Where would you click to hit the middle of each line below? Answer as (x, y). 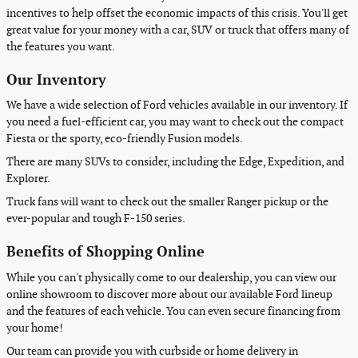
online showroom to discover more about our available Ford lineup (169, 294)
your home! (35, 328)
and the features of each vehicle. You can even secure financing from (173, 311)
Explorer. (28, 179)
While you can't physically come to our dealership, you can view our (171, 277)
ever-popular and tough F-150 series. (96, 219)
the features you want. (61, 46)
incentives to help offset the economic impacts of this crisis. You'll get (177, 13)
